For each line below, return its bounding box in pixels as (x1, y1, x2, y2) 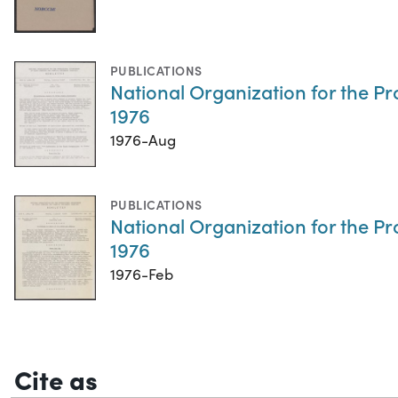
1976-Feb (110, 263, 173, 284)
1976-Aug (110, 130, 176, 151)
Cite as (14, 360, 98, 396)
